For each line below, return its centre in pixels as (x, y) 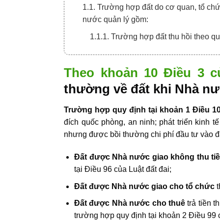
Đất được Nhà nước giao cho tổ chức (145, 186)
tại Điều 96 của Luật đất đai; (123, 169)
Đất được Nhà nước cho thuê (130, 203)
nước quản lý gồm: (116, 19)
